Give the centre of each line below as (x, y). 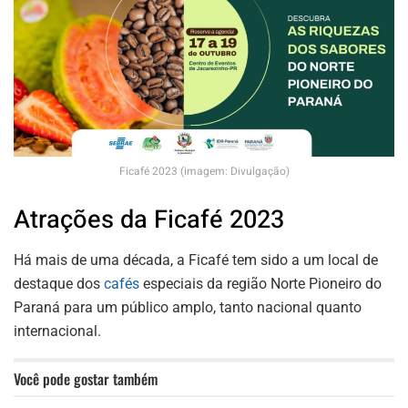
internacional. (57, 331)
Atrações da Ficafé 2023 (149, 220)
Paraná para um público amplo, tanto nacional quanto (188, 307)
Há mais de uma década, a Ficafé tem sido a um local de (196, 260)
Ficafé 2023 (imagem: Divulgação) (204, 171)
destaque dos (59, 283)
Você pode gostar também (86, 378)
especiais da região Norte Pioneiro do (260, 283)
